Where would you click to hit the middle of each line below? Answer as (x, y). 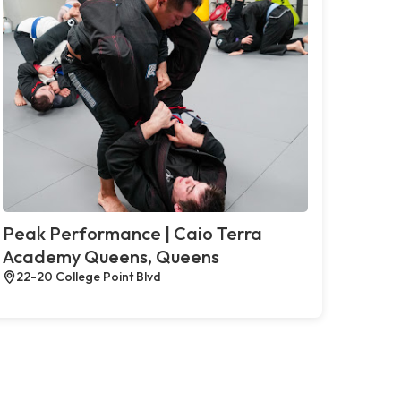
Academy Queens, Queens (111, 256)
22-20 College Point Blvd (88, 276)
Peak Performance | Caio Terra (132, 233)
